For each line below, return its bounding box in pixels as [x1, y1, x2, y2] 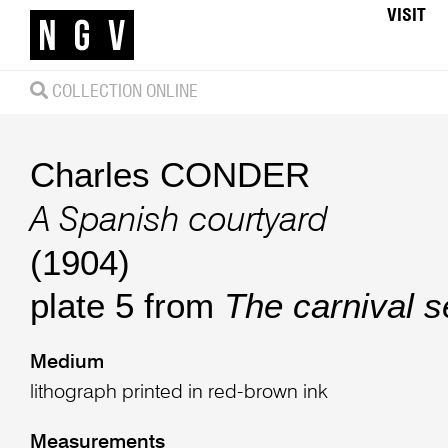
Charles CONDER [29, 154, 310, 194]
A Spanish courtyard [29, 204, 328, 240]
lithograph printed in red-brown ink [29, 383, 328, 404]
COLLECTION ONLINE [47, 82, 198, 101]
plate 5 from [29, 286, 224, 326]
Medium [29, 353, 104, 374]
